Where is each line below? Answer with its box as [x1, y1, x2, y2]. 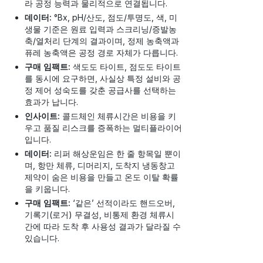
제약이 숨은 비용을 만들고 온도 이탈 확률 [25, 171, 178, 182]
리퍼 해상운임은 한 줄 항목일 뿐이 [52, 148, 181, 159]
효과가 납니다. [25, 96, 78, 107]
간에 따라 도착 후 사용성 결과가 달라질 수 [25, 221, 181, 231]
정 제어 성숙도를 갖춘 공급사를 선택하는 [25, 85, 176, 95]
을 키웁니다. [25, 183, 70, 194]
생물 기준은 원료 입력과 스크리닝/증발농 [25, 23, 177, 34]
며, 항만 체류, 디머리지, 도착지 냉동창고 [25, 160, 175, 170]
